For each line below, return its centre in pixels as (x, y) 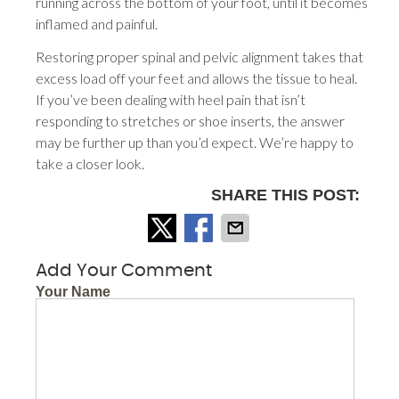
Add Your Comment (124, 270)
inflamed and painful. (97, 23)
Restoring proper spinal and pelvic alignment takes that (200, 56)
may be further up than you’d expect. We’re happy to (195, 142)
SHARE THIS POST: (285, 195)
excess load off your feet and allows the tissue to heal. (197, 77)
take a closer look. (90, 163)
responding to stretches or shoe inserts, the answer (191, 120)
